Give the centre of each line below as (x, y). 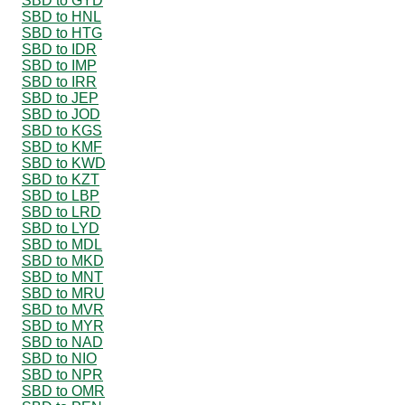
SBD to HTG (62, 33)
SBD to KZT (61, 179)
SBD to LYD (61, 228)
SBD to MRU (63, 293)
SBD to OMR (63, 391)
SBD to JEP (60, 98)
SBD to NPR (62, 374)
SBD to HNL (61, 16)
